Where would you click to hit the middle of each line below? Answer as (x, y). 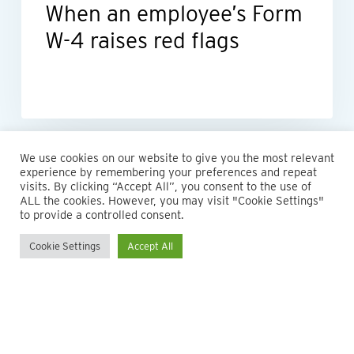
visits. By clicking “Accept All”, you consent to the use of (166, 186)
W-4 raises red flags (142, 40)
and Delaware (56, 297)
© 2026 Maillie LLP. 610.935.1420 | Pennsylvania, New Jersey (176, 280)
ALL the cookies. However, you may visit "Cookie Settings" (172, 201)
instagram (133, 333)
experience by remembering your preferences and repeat (168, 172)
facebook (74, 333)
